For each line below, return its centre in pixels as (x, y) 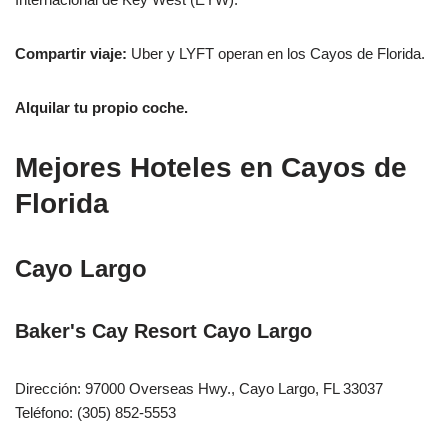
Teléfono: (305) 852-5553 (95, 412)
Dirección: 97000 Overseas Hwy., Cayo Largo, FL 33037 (199, 388)
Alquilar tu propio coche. (101, 107)
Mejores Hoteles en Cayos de (211, 167)
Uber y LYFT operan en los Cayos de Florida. (276, 53)
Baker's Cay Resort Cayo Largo (163, 330)
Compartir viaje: (71, 53)
